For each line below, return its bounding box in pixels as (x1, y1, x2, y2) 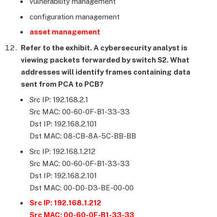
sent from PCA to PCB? (21, 79, 104, 88)
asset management (30, 28, 100, 36)
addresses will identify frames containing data (21, 67, 190, 76)
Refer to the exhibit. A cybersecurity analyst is (21, 43, 187, 52)
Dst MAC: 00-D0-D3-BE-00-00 (30, 183, 134, 192)
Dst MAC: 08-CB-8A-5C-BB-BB (30, 132, 136, 140)
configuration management (30, 12, 120, 21)
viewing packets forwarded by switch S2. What (21, 55, 189, 64)
